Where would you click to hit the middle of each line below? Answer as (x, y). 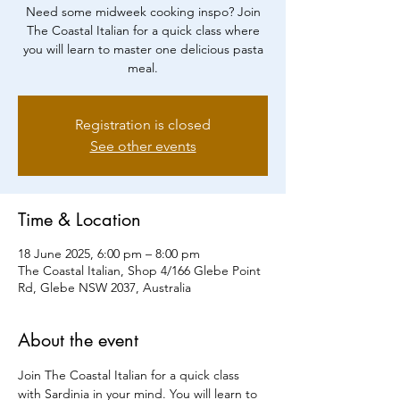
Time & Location (79, 219)
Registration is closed (143, 124)
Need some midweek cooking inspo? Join (143, 11)
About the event (78, 340)
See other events (143, 146)
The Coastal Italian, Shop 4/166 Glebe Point (139, 270)
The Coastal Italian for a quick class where (143, 30)
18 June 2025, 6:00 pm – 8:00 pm (109, 253)
